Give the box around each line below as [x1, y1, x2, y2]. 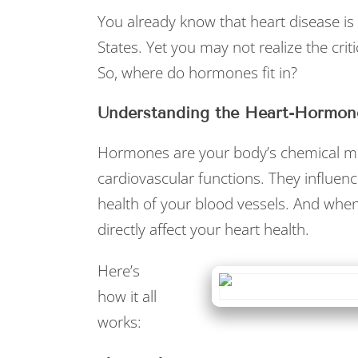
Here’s [97, 261, 140, 281]
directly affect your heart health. [97, 219, 309, 240]
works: [97, 312, 141, 332]
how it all [97, 286, 157, 307]
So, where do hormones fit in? [97, 62, 301, 83]
